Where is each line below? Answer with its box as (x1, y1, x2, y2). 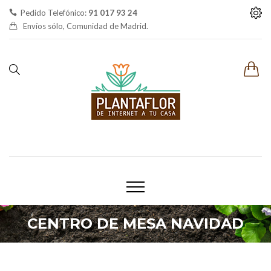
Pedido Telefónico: (21, 8, 88, 18)
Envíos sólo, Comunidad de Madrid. (23, 21, 148, 31)
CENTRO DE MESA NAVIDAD (27, 215, 244, 232)
